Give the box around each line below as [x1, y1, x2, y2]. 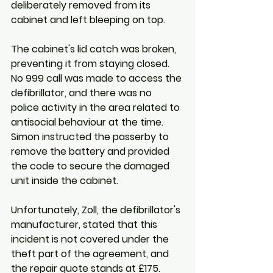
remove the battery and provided [11, 144, 172, 158]
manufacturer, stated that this [11, 217, 160, 232]
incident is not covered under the [11, 232, 171, 246]
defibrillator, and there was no [11, 85, 154, 100]
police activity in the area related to [11, 100, 182, 115]
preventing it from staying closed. [11, 56, 172, 71]
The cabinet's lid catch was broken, [11, 41, 179, 56]
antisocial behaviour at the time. [11, 115, 166, 129]
